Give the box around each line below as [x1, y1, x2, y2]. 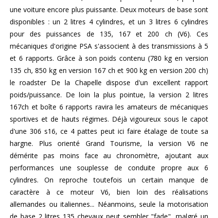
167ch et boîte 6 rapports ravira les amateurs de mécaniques [10, 102, 208, 112]
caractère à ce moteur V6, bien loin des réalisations [10, 187, 208, 197]
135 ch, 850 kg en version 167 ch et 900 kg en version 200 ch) [10, 66, 208, 75]
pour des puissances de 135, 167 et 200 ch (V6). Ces [10, 29, 208, 39]
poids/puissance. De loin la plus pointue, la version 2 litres [10, 90, 208, 100]
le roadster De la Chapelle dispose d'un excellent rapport [10, 78, 208, 88]
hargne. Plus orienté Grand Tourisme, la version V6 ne [10, 139, 208, 148]
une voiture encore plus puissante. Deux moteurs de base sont [10, 5, 208, 15]
